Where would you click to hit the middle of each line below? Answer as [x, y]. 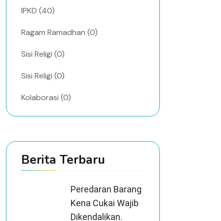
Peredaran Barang [106, 189]
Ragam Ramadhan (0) [59, 32]
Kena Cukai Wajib [105, 203]
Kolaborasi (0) [46, 97]
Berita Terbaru [63, 160]
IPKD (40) [38, 11]
